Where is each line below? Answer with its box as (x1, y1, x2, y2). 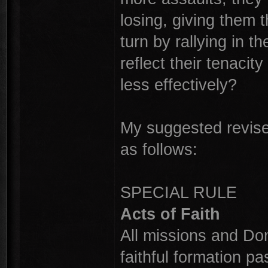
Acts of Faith (120, 205, 220, 223)
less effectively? (120, 75, 237, 94)
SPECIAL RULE (120, 183, 237, 202)
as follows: (120, 140, 197, 159)
